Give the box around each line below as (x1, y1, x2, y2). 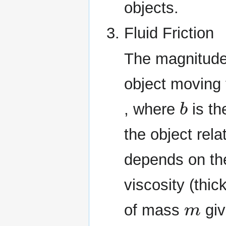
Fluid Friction (124, 24, 214, 42)
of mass (124, 201, 184, 219)
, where (124, 100, 180, 119)
